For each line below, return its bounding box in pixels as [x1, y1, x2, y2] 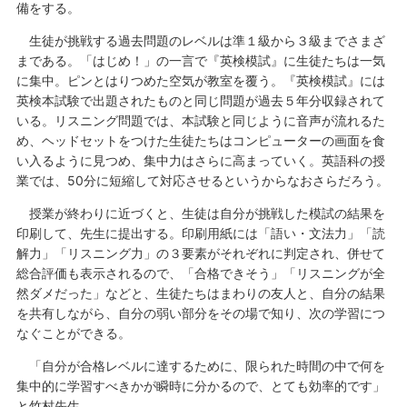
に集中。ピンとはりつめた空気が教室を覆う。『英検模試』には [15, 72, 385, 88]
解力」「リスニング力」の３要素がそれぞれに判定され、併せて [15, 244, 385, 261]
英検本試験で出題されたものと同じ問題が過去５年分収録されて [15, 92, 385, 108]
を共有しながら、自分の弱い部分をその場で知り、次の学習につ [15, 304, 385, 321]
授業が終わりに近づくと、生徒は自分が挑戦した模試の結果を [15, 204, 385, 221]
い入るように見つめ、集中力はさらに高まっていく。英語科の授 [15, 152, 385, 168]
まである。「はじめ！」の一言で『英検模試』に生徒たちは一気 [15, 52, 385, 68]
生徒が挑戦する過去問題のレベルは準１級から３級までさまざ [15, 32, 385, 48]
